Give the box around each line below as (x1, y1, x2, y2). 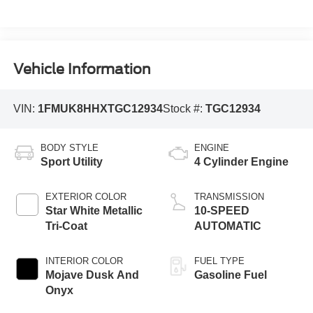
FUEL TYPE (194, 255, 245, 266)
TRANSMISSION (194, 191, 264, 202)
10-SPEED (194, 204, 249, 217)
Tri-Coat (45, 219, 87, 232)
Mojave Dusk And (45, 268, 139, 281)
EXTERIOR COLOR (45, 191, 126, 202)
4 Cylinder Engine (194, 155, 289, 168)
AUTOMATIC (194, 219, 261, 232)
